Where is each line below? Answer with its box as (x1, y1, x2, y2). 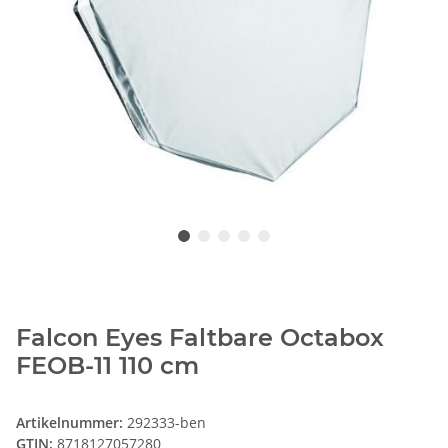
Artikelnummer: (16, 413, 127, 433)
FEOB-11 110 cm (16, 351, 199, 381)
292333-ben (127, 413, 206, 433)
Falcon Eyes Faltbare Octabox (16, 323, 384, 353)
